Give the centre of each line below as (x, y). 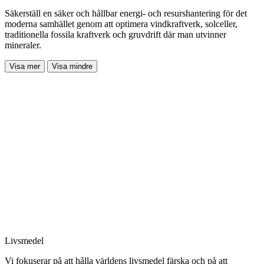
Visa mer (25, 66)
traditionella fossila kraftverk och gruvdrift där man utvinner (115, 34)
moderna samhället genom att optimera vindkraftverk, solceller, (121, 24)
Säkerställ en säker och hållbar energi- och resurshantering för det (126, 13)
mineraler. (23, 45)
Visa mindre (72, 66)
